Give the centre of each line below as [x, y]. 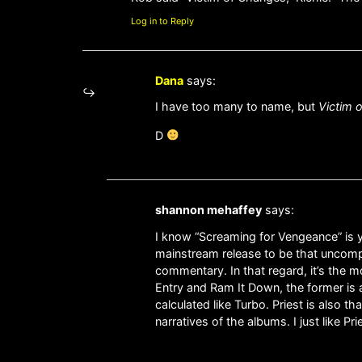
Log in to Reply [162, 21]
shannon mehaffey [208, 210]
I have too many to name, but [237, 107]
